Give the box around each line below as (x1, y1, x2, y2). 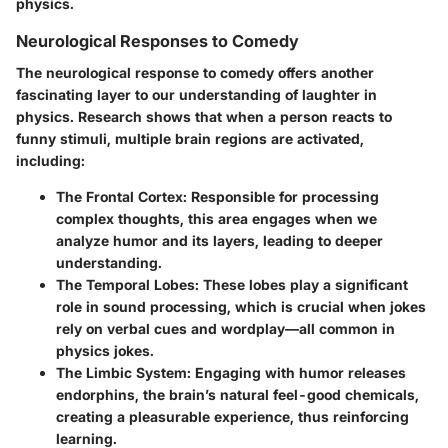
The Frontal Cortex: (56, 187, 187, 205)
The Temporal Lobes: (56, 275, 199, 293)
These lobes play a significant (199, 275, 408, 293)
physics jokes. (56, 341, 154, 359)
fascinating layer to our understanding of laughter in (16, 85, 377, 103)
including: (16, 151, 85, 169)
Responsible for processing (187, 187, 379, 205)
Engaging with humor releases (191, 363, 406, 381)
